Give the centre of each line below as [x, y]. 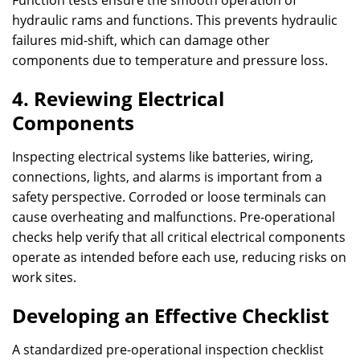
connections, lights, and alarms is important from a [167, 177]
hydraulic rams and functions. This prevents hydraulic [175, 20]
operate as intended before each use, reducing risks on [179, 257]
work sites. [44, 277]
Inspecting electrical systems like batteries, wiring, [163, 157]
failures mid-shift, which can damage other [141, 40]
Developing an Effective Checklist [170, 315]
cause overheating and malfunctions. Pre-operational [174, 217]
